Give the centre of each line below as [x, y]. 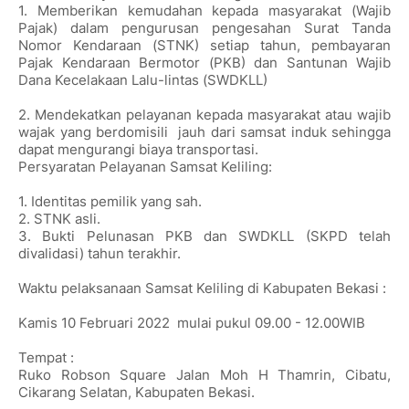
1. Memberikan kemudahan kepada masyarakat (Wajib [204, 10]
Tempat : [46, 357]
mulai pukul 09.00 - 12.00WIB [269, 323]
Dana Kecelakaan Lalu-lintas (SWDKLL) [143, 80]
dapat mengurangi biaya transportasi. [138, 149]
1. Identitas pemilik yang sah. [110, 201]
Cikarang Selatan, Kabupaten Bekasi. [136, 392]
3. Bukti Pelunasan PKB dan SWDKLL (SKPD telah [204, 236]
